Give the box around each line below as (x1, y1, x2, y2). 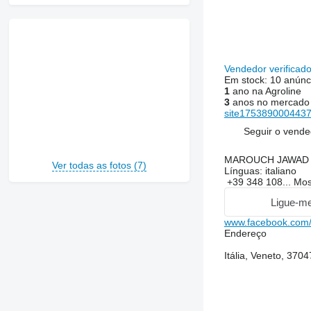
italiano (262, 165, 296, 177)
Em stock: (224, 74, 270, 86)
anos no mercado (229, 96, 310, 108)
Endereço (224, 228, 267, 239)
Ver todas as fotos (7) (51, 160, 146, 171)
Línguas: (224, 165, 262, 177)
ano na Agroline (229, 85, 301, 97)
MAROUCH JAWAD (224, 154, 309, 166)
